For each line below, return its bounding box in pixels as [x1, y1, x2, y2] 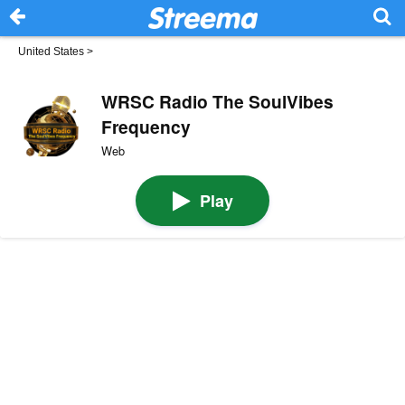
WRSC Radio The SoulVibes [100, 88, 334, 114]
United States [18, 45, 84, 58]
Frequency [100, 113, 191, 139]
